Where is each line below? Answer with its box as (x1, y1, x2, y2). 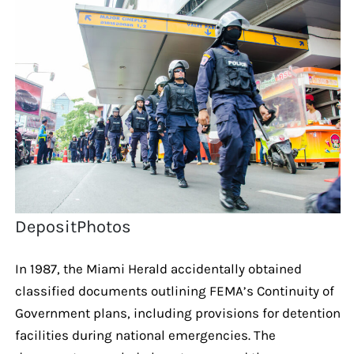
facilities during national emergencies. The (14, 326, 276, 343)
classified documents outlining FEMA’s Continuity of (14, 282, 334, 299)
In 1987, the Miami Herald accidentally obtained (14, 260, 302, 277)
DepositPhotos (15, 216, 132, 237)
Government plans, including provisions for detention (14, 304, 341, 321)
